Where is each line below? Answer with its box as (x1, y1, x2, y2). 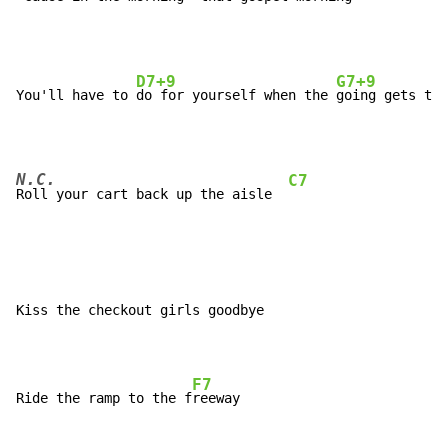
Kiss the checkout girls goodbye (16, 302, 264, 319)
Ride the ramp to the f (16, 390, 192, 407)
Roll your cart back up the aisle (16, 186, 288, 203)
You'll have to (16, 87, 136, 104)
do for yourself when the (136, 87, 336, 104)
